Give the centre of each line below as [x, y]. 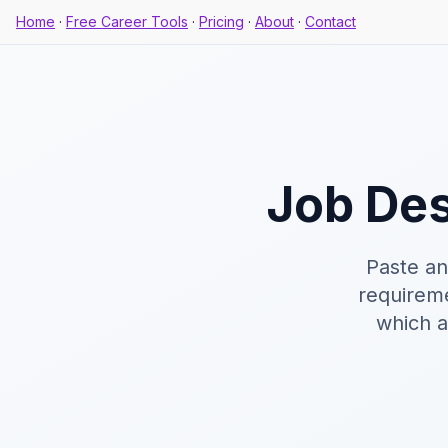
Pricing [221, 21]
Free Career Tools [127, 21]
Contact [330, 21]
